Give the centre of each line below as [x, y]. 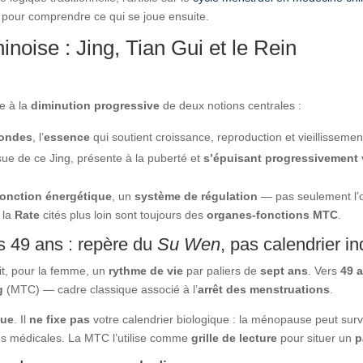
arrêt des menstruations [264, 289]
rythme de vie [146, 270]
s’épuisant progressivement [281, 158]
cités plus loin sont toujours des [124, 214]
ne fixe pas [60, 319]
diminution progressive [96, 105]
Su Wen [189, 244]
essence [67, 137]
